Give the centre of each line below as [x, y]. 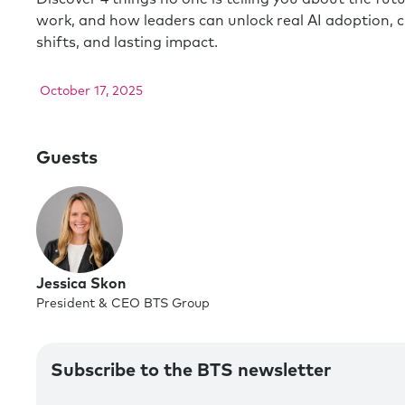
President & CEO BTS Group [123, 304]
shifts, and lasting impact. [127, 42]
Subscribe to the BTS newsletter [191, 371]
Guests [67, 158]
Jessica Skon [81, 284]
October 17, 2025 [91, 91]
